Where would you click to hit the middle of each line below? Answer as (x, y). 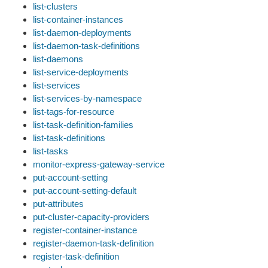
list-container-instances (78, 19)
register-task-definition (76, 256)
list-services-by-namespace (87, 98)
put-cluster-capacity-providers (91, 217)
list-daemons (58, 59)
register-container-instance (85, 230)
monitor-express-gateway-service (99, 164)
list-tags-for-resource (74, 112)
